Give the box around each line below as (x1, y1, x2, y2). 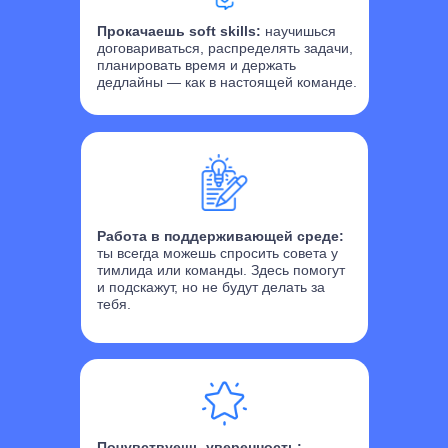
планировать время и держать (97, 57, 296, 73)
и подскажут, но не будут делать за (97, 279, 325, 295)
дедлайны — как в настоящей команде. (97, 74, 357, 90)
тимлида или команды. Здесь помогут (97, 262, 345, 278)
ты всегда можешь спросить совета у (97, 245, 338, 261)
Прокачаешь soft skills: (97, 23, 265, 39)
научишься (265, 23, 336, 39)
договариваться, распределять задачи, (97, 40, 353, 56)
